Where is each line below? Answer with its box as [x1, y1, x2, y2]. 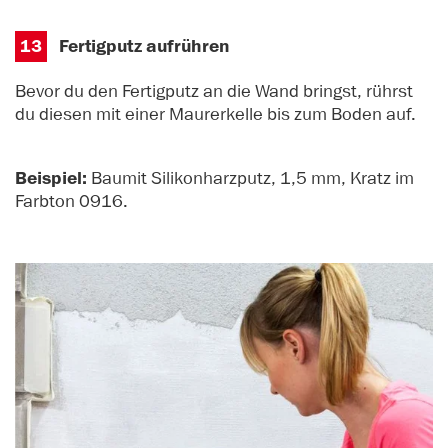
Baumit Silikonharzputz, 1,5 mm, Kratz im [87, 167, 414, 190]
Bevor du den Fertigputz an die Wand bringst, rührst [15, 80, 413, 103]
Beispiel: [15, 167, 87, 191]
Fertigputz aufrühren [59, 34, 231, 58]
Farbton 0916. [15, 190, 128, 213]
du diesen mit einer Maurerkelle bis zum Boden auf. [15, 103, 416, 126]
